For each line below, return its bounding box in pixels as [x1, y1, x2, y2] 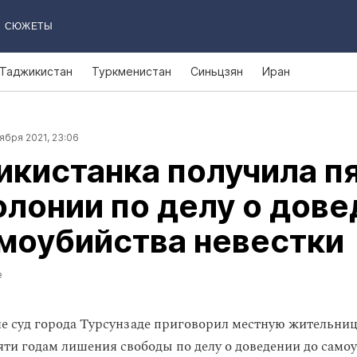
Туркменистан [92, 65, 171, 78]
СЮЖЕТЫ [4, 21, 53, 32]
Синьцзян [190, 65, 243, 78]
